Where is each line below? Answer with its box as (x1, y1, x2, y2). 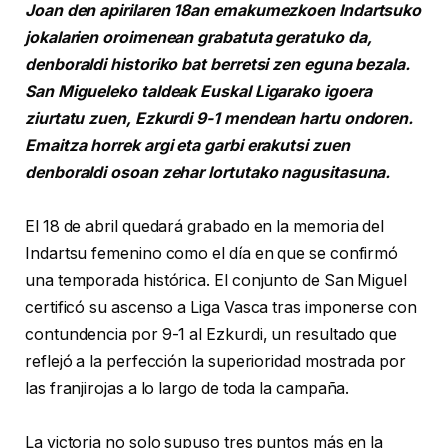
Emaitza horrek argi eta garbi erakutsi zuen (25, 136, 350, 156)
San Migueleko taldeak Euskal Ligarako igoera (25, 82, 372, 102)
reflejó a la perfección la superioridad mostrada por (25, 352, 406, 372)
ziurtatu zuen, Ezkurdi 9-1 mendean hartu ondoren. (25, 109, 414, 129)
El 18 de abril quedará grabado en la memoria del (25, 217, 385, 237)
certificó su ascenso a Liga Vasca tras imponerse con (25, 298, 417, 318)
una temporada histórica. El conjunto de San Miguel (25, 271, 408, 291)
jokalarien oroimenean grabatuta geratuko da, (25, 28, 372, 48)
